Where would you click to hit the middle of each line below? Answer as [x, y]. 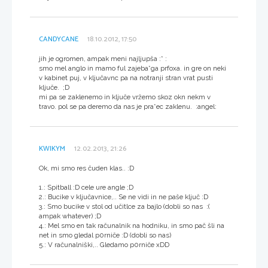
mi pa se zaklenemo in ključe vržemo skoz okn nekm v [125, 97]
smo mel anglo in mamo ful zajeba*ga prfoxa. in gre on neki [133, 68]
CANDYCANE [59, 39]
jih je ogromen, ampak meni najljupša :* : [103, 58]
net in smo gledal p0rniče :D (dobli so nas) [105, 235]
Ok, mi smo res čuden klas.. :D [86, 168]
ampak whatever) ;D [70, 216]
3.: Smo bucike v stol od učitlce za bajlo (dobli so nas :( [124, 206]
